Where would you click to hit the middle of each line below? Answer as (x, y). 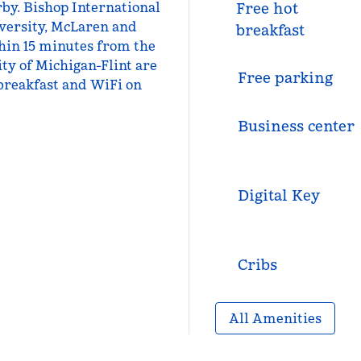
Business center (296, 126)
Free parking (285, 78)
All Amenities (275, 318)
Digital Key (278, 195)
